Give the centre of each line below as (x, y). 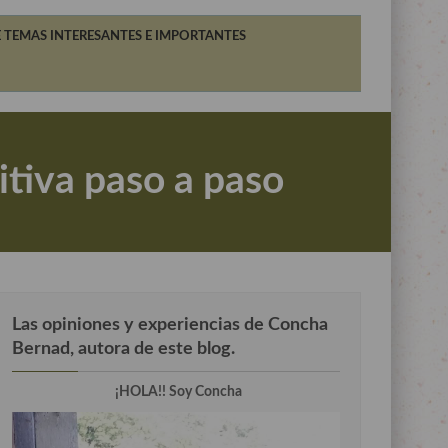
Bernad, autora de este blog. (123, 348)
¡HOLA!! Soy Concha (178, 392)
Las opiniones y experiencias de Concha (170, 324)
